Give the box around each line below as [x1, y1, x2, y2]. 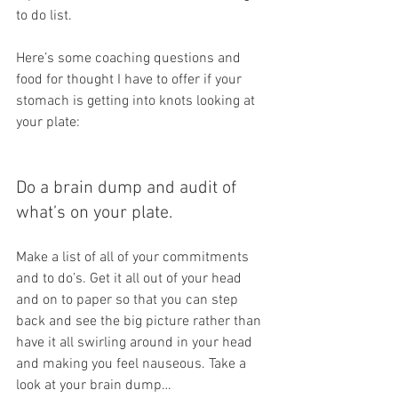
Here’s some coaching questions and [16, 50, 244, 68]
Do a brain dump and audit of [16, 178, 241, 199]
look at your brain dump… [16, 377, 171, 394]
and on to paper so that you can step [16, 291, 242, 309]
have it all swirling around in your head [16, 334, 256, 352]
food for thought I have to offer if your [16, 71, 245, 89]
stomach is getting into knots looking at [16, 92, 259, 110]
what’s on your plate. [16, 203, 177, 224]
